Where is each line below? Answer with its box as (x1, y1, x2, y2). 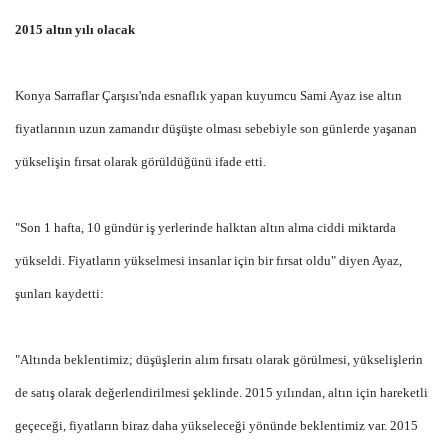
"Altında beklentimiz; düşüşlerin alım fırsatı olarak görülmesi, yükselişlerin (15, 351, 423, 367)
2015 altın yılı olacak (15, 21, 135, 37)
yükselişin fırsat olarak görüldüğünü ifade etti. (15, 153, 266, 169)
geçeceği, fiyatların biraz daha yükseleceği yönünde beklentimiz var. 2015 (15, 417, 418, 433)
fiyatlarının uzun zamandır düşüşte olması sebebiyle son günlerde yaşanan (15, 120, 417, 136)
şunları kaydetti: (15, 285, 104, 301)
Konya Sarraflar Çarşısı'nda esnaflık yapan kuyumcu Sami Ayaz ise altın (15, 87, 402, 103)
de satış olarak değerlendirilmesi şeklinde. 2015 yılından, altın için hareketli (15, 384, 428, 400)
